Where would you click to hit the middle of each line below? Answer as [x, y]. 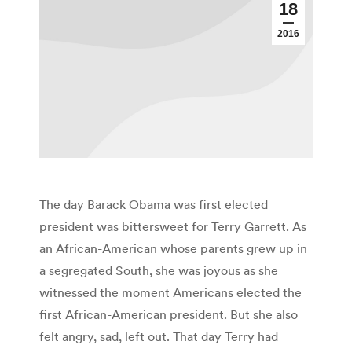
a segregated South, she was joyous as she [159, 271]
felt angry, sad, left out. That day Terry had [159, 337]
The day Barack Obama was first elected [154, 205]
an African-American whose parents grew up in [173, 249]
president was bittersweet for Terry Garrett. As [173, 227]
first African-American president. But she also [169, 315]
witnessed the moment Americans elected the [170, 293]
